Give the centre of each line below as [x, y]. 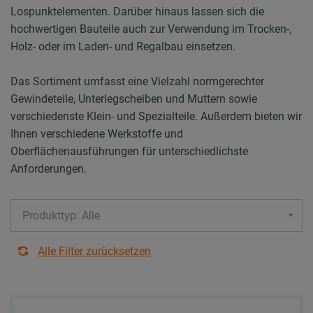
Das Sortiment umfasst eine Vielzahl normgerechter [137, 81]
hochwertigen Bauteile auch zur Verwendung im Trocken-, [151, 29]
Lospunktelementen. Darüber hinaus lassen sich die [137, 11]
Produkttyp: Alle [61, 215]
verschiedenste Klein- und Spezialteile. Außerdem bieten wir [156, 116]
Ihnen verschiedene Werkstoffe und [97, 133]
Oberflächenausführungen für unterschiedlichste [129, 151]
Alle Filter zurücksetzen [94, 251]
